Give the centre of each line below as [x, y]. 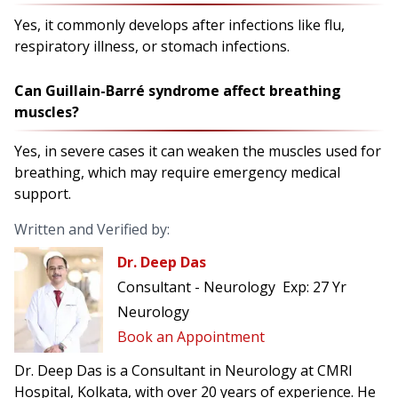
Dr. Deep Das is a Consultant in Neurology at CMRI [183, 371]
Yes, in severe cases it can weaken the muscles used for [198, 151]
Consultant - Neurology [196, 287]
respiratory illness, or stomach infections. [152, 46]
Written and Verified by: [92, 229]
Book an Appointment [191, 337]
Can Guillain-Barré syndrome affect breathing [178, 90]
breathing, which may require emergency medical [177, 172]
